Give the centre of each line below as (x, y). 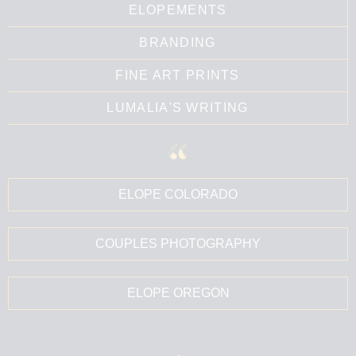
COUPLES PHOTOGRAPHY (178, 243)
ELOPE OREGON (178, 292)
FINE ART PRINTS (178, 75)
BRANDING (178, 42)
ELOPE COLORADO (178, 194)
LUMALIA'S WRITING (178, 107)
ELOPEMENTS (178, 10)
